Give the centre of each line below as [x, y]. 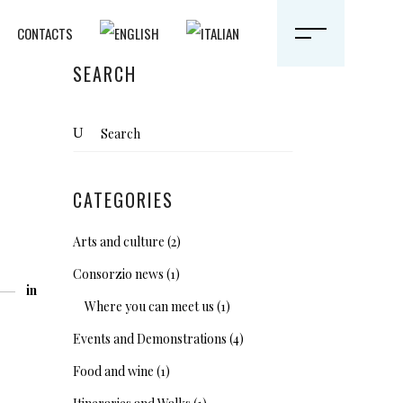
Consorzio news [118, 274]
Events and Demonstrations [150, 339]
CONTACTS [45, 33]
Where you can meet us [149, 306]
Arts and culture [119, 242]
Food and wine [113, 371]
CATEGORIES [123, 200]
